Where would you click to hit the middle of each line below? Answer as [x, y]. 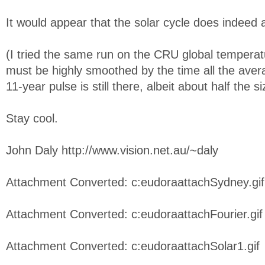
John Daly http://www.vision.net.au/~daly [112, 150]
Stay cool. [32, 118]
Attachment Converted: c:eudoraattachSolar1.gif [133, 246]
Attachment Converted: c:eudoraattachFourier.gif [134, 214]
